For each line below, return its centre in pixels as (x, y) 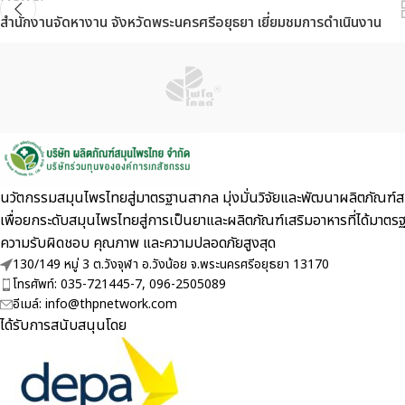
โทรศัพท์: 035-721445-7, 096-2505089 (119, 284)
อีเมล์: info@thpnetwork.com (95, 304)
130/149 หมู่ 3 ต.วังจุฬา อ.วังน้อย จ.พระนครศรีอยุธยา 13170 (171, 264)
